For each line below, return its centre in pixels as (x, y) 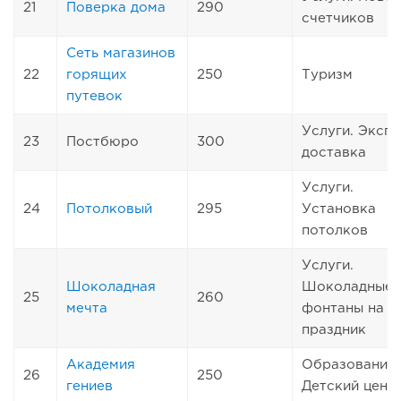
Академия (101, 364)
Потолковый (109, 209)
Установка (339, 209)
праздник (334, 329)
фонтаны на (343, 308)
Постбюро (102, 141)
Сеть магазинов (121, 53)
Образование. (350, 364)
